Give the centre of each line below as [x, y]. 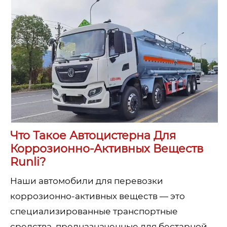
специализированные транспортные [94, 211]
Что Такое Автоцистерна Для [93, 135]
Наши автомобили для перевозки [87, 181]
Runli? [28, 162]
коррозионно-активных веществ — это [98, 196]
